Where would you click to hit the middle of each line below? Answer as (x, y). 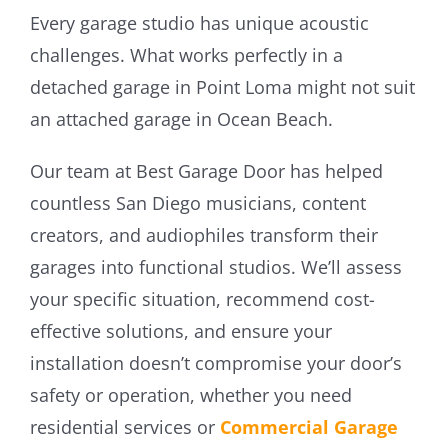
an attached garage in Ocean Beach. (181, 118)
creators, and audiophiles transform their (203, 234)
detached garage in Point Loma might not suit (222, 86)
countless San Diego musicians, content (197, 202)
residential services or (124, 426)
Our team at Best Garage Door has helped (206, 170)
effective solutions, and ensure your (180, 330)
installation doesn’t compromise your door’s (215, 362)
